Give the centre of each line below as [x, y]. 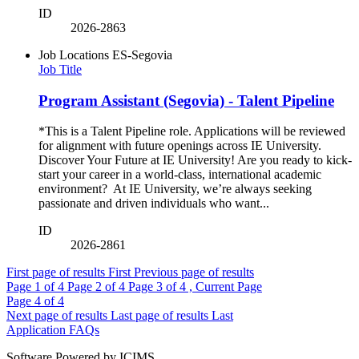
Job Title [60, 69]
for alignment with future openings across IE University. [182, 146]
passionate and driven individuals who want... [154, 204]
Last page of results [159, 316]
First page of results [56, 272]
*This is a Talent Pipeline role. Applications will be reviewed [192, 131]
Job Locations [74, 54]
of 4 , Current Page [214, 287]
